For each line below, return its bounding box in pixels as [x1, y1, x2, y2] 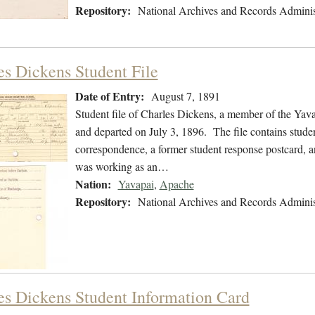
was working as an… [75, 159, 169, 174]
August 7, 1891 [150, 89, 220, 104]
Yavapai [117, 176, 154, 192]
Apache [159, 176, 194, 192]
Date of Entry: [75, 88, 144, 105]
